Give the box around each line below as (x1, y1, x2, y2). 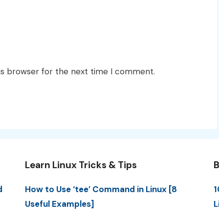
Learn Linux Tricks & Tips (24, 158, 137, 171)
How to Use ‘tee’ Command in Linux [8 (24, 183, 177, 195)
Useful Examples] (24, 198, 94, 209)
